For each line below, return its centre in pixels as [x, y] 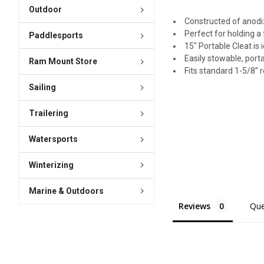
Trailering [48, 113]
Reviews [195, 206]
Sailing [42, 88]
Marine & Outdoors [66, 191]
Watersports [53, 139]
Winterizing [51, 165]
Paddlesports [56, 36]
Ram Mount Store [63, 62]
